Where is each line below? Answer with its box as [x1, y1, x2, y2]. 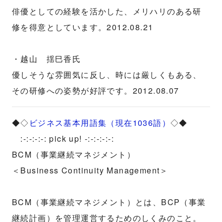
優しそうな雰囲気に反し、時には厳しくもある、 [12, 69, 202, 80]
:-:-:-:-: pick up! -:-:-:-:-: [12, 133, 114, 144]
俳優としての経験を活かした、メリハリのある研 [12, 5, 202, 17]
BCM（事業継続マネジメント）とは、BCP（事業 [12, 196, 206, 208]
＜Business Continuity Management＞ [12, 165, 168, 176]
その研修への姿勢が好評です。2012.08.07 [12, 85, 179, 96]
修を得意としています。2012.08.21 [12, 21, 154, 33]
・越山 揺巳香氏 [12, 53, 81, 64]
